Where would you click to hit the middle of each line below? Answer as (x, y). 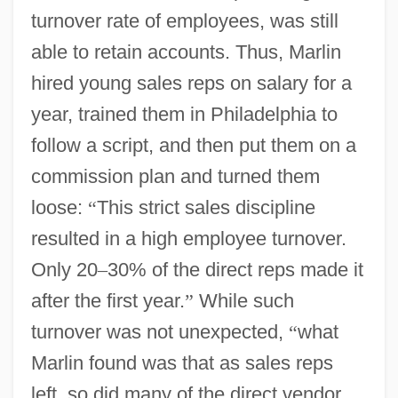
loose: (59, 207)
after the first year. (107, 300)
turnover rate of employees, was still (184, 20)
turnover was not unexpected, (159, 331)
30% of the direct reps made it (235, 269)
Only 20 (64, 269)
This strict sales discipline (206, 207)
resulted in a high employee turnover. (188, 238)
